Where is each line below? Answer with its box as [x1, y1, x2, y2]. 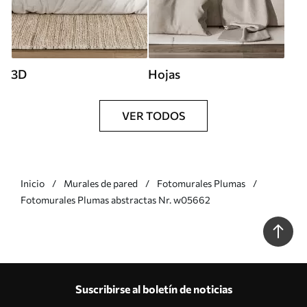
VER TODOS [122, 108, 185, 122]
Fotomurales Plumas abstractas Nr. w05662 [21, 193, 210, 206]
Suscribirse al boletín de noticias [75, 282, 232, 295]
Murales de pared [64, 177, 138, 189]
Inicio [21, 177, 45, 189]
